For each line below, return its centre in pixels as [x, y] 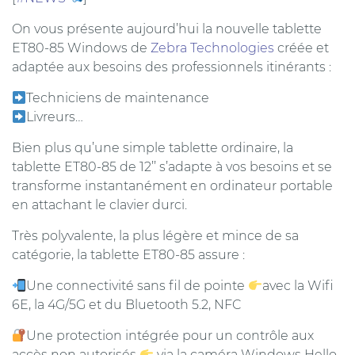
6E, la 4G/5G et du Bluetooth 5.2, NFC [126, 305]
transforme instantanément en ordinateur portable [172, 186]
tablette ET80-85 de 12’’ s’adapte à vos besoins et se [172, 167]
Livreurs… [55, 117]
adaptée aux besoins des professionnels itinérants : [172, 67]
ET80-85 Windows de [81, 48]
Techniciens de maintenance [118, 98]
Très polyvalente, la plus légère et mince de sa [155, 236]
